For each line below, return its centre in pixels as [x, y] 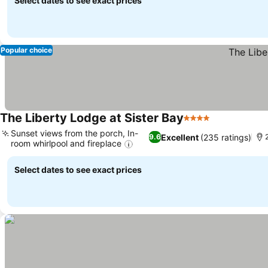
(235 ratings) [226, 137]
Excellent [180, 137]
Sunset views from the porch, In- [74, 133]
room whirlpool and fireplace [66, 143]
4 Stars [199, 124]
